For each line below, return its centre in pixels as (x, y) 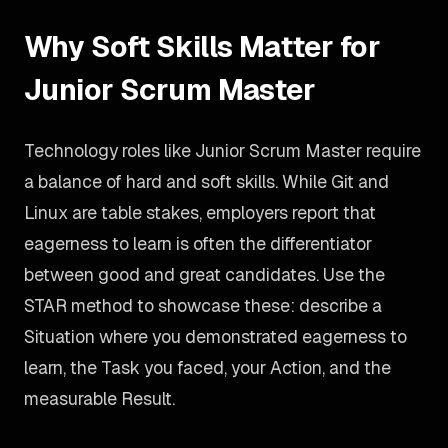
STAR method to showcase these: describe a (203, 305)
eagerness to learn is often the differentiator (198, 243)
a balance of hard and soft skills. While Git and (206, 181)
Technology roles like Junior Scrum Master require (222, 150)
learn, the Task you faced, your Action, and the (207, 367)
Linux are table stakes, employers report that (200, 212)
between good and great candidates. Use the (204, 274)
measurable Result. (99, 398)
